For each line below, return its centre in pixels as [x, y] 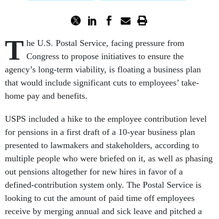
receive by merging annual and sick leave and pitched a [103, 211]
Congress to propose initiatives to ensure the [105, 56]
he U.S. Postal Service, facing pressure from [105, 43]
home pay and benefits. [46, 96]
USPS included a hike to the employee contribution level [106, 119]
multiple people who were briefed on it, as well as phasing [109, 158]
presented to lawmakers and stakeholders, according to [102, 145]
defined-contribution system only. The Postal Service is [103, 185]
